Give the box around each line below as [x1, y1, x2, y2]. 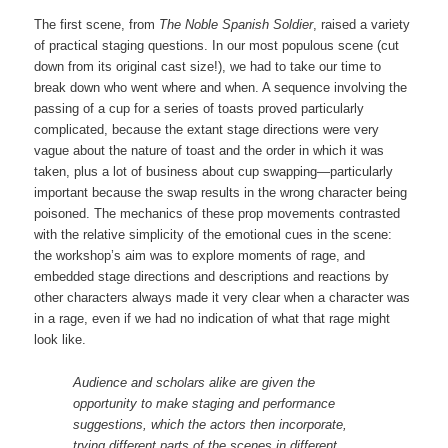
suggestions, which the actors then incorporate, [73, 416, 348, 432]
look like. [34, 332, 87, 348]
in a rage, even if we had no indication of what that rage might [34, 311, 391, 327]
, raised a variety [313, 17, 411, 33]
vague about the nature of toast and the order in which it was [34, 143, 385, 159]
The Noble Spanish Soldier [159, 17, 314, 33]
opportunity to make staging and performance [73, 395, 336, 411]
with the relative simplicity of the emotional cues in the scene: [34, 227, 393, 243]
